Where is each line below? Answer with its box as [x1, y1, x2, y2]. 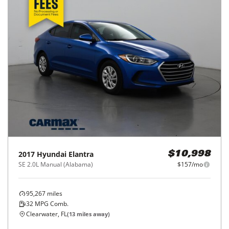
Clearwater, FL [26, 210, 67, 218]
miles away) [75, 210, 110, 218]
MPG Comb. [33, 199, 68, 208]
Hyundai [37, 149, 66, 159]
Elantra [68, 149, 94, 159]
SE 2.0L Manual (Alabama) [18, 160, 93, 169]
